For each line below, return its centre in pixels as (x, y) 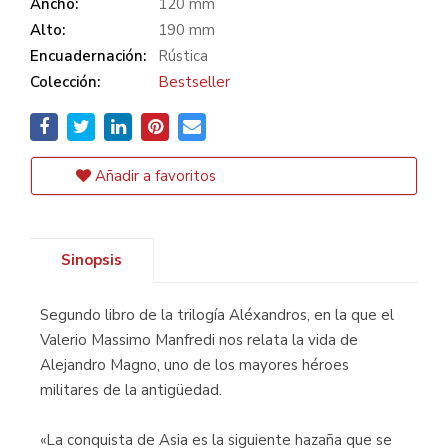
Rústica (183, 56)
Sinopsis (91, 260)
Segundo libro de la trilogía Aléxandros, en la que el (217, 315)
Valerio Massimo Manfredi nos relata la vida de (199, 340)
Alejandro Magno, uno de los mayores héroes (194, 365)
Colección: (65, 82)
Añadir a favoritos (153, 176)
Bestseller (194, 82)
